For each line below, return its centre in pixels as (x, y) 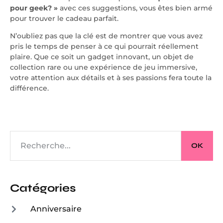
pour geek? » (34, 8)
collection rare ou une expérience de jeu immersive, (104, 67)
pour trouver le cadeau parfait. (64, 19)
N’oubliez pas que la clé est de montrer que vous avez (106, 36)
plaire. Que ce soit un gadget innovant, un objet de (102, 57)
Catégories (43, 188)
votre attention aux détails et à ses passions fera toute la (111, 78)
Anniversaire (56, 209)
